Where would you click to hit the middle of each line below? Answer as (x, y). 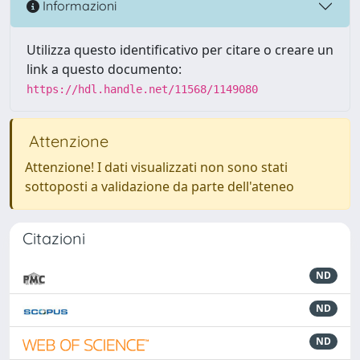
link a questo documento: (104, 69)
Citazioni (54, 238)
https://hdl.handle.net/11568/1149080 (142, 89)
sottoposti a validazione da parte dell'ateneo (160, 186)
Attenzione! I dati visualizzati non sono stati (156, 167)
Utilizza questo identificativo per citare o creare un (180, 49)
